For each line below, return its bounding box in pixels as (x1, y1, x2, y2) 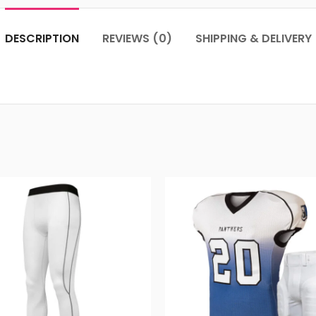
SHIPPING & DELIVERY (195, 30, 312, 47)
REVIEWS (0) (102, 30, 172, 47)
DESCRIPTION (4, 30, 79, 47)
